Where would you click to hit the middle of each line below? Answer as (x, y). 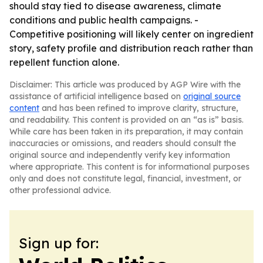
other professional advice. (60, 190)
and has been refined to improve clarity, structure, (139, 108)
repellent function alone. (64, 62)
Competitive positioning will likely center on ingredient (131, 34)
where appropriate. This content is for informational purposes (129, 167)
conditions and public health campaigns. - (104, 20)
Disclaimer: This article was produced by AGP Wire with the (125, 85)
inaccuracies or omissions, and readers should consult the (123, 143)
